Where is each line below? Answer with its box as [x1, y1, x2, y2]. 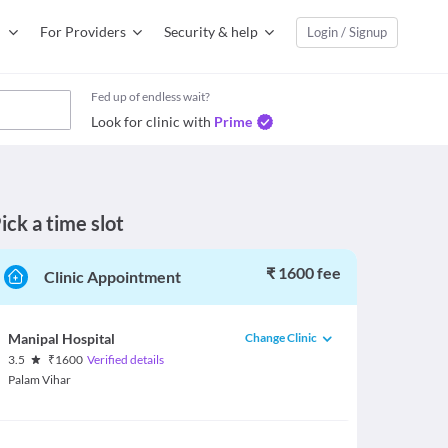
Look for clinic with [91, 113, 211, 130]
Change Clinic [245, 329, 318, 345]
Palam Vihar [7, 372, 71, 387]
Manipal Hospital [7, 330, 115, 347]
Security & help [164, 23, 258, 40]
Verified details [87, 352, 165, 367]
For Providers [40, 23, 126, 40]
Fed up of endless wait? [91, 89, 210, 104]
